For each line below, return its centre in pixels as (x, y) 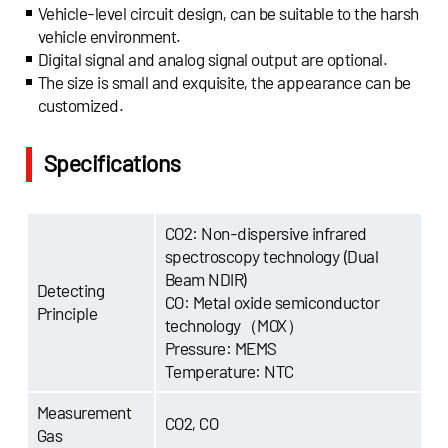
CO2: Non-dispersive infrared (265, 233)
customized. (80, 105)
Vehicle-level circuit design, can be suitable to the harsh (228, 13)
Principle (67, 313)
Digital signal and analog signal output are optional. (212, 59)
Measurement (84, 412)
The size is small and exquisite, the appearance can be (224, 82)
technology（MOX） (234, 325)
